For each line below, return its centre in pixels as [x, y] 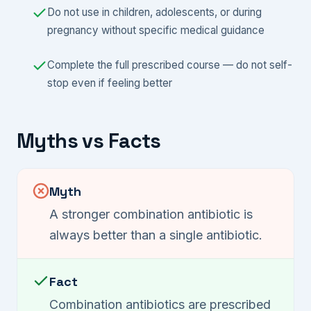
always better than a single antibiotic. [156, 235]
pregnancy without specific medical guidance [156, 30]
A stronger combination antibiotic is [151, 215]
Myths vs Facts [89, 141]
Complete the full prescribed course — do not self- [170, 65]
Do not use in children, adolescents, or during [154, 12]
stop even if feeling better [110, 83]
